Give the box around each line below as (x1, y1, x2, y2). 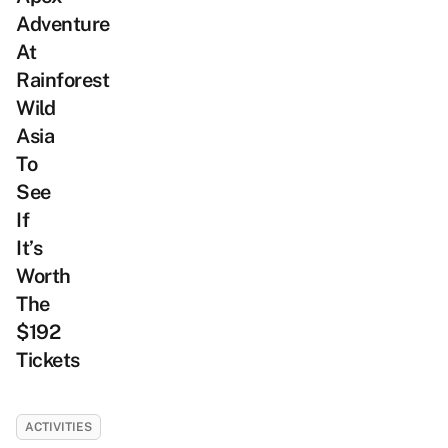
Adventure (16, 12, 110, 36)
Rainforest (16, 68, 109, 92)
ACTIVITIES (25, 420, 92, 434)
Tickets (16, 348, 80, 372)
